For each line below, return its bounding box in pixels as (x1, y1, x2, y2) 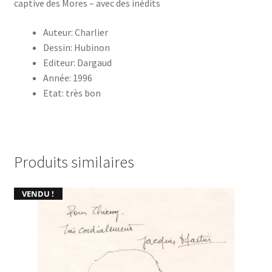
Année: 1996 (42, 71, 92, 84)
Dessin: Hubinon (42, 41, 110, 53)
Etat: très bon (42, 86, 101, 99)
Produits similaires (13, 152, 134, 172)
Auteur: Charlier (42, 25, 108, 38)
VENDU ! (22, 188, 55, 199)
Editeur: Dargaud (42, 56, 112, 69)
